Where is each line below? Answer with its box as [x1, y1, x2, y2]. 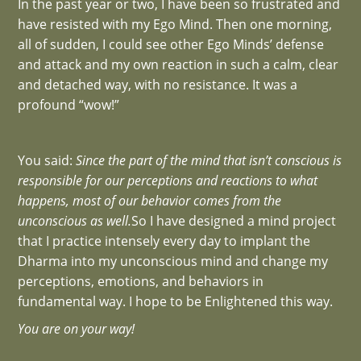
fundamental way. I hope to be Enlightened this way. [18, 292, 334, 310]
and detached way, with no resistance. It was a [18, 75, 298, 93]
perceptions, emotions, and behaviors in [18, 272, 264, 290]
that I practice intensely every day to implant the [18, 231, 311, 250]
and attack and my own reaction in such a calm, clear [18, 55, 339, 73]
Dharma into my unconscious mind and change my [18, 251, 329, 270]
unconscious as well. [18, 211, 132, 230]
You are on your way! [18, 320, 135, 338]
